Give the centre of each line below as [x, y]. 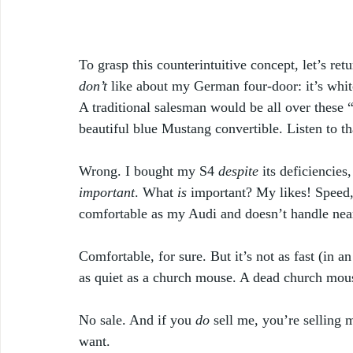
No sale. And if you [137, 320]
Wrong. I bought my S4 [149, 171]
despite [238, 171]
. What [156, 192]
